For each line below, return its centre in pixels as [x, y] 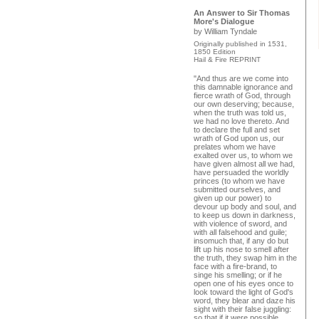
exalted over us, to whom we [243, 155]
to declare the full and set [237, 130]
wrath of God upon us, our [239, 138]
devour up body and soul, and [245, 206]
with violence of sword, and [240, 224]
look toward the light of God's [244, 292]
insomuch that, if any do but [241, 241]
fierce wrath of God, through [242, 95]
